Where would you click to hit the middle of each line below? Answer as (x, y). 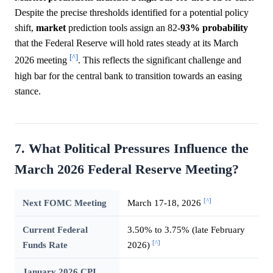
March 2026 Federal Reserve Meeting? (127, 169)
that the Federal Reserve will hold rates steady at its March (126, 43)
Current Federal (55, 229)
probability (225, 28)
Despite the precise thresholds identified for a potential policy (132, 13)
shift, (25, 28)
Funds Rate (45, 244)
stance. (28, 91)
